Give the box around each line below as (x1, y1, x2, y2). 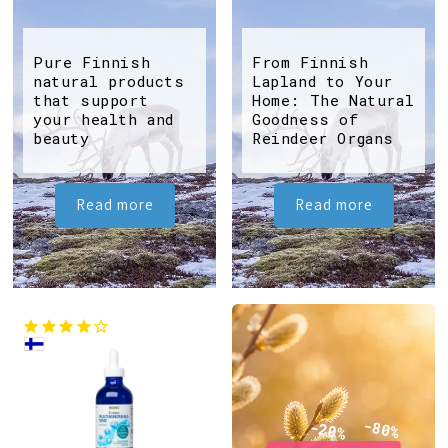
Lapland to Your (252, 70, 393, 91)
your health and (33, 108, 174, 129)
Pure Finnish (33, 51, 151, 72)
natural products (33, 70, 185, 91)
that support (33, 89, 149, 110)
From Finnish (252, 51, 369, 72)
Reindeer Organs (252, 127, 394, 148)
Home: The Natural (252, 89, 415, 110)
